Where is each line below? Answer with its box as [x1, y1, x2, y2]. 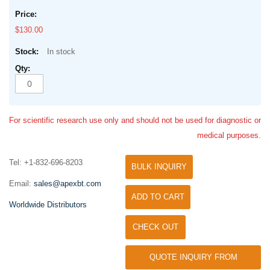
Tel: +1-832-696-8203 [9, 157, 83, 167]
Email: [9, 178, 34, 188]
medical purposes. [197, 130, 261, 140]
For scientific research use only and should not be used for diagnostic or [9, 115, 261, 125]
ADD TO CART [131, 192, 184, 201]
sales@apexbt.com [34, 178, 101, 188]
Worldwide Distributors [9, 199, 87, 209]
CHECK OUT [133, 222, 178, 231]
